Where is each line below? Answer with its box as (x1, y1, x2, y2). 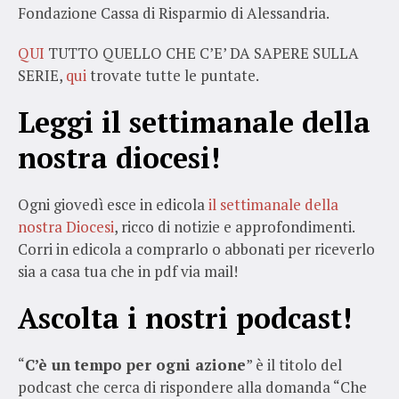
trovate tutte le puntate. (86, 64, 259, 85)
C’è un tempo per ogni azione (25, 354, 246, 375)
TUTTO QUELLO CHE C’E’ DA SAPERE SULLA (45, 42, 359, 63)
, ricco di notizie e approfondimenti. (114, 216, 354, 237)
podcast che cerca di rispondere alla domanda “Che (18, 376, 367, 397)
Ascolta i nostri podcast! (18, 298, 352, 337)
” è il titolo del (246, 354, 342, 375)
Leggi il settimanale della (18, 102, 370, 141)
